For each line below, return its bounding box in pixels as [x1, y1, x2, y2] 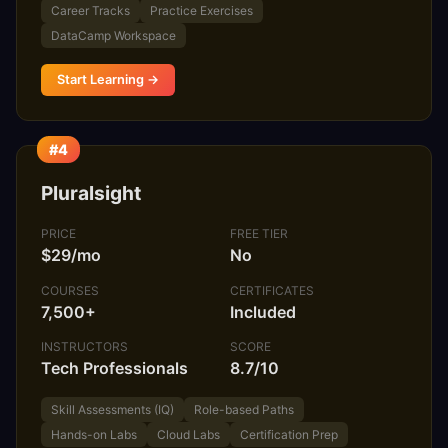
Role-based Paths [194, 402, 294, 418]
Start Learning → [57, 71, 159, 87]
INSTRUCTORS [41, 339, 128, 355]
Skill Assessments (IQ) [51, 402, 174, 418]
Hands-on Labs [51, 427, 137, 443]
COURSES [41, 282, 99, 298]
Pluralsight [41, 180, 141, 205]
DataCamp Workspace [51, 27, 176, 43]
